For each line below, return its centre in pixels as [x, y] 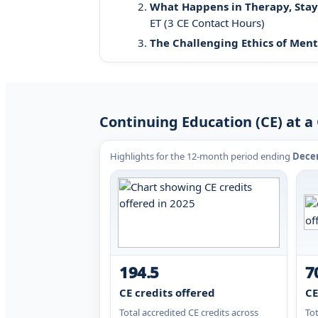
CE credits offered [167, 292]
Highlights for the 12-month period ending [201, 156]
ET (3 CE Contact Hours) [207, 22]
